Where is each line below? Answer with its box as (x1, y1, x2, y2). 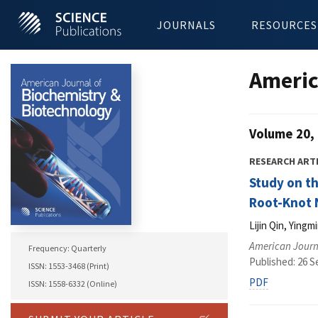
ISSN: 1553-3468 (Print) (28, 261, 109, 272)
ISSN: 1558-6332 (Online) (28, 278, 117, 290)
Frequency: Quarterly (28, 243, 106, 254)
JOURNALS (157, 18, 216, 32)
